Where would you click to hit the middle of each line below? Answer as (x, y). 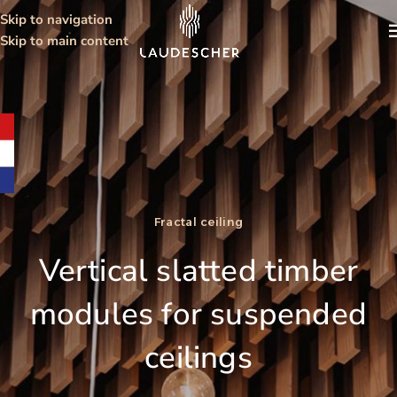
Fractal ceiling (198, 222)
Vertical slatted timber (198, 271)
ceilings (198, 358)
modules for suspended (198, 315)
